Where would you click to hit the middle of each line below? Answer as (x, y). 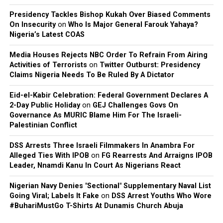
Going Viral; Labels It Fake (54, 196)
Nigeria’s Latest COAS (47, 34)
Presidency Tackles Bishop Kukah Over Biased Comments (110, 14)
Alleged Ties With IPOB (49, 155)
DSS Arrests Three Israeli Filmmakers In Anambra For (102, 145)
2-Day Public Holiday (45, 105)
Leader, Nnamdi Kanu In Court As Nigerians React (95, 165)
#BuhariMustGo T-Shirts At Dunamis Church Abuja (96, 206)
